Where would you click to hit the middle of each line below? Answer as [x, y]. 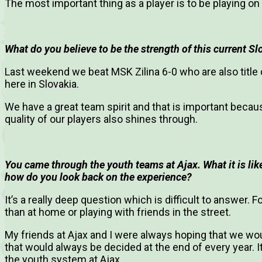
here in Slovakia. [42, 84]
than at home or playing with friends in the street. [118, 212]
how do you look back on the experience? [98, 177]
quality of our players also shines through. [101, 119]
